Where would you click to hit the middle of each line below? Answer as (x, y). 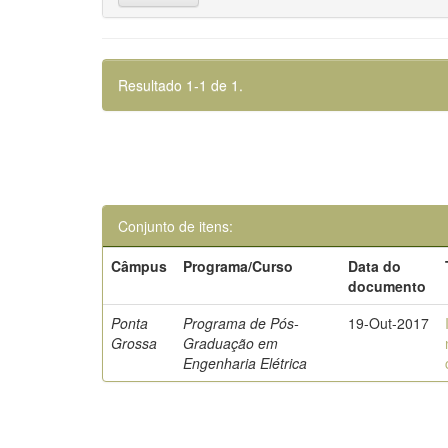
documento (387, 286)
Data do (375, 266)
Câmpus (139, 266)
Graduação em (231, 343)
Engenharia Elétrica (245, 363)
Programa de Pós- (241, 323)
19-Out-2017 (389, 323)
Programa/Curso (238, 266)
